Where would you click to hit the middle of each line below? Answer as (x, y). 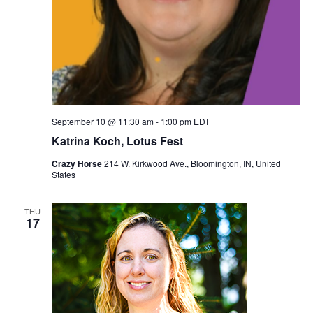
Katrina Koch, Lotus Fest (117, 140)
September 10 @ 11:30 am (102, 121)
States (63, 174)
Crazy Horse (78, 163)
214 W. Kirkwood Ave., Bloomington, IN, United (192, 163)
